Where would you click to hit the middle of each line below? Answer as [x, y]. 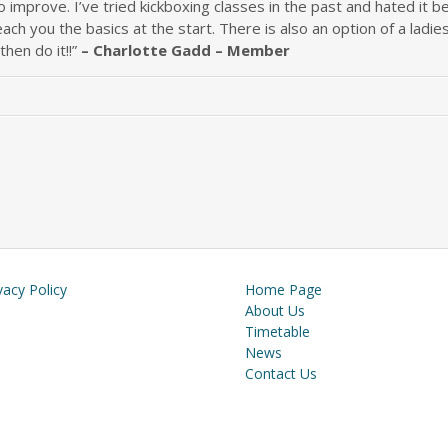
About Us [275, 310]
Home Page [283, 289]
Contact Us [281, 373]
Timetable [277, 331]
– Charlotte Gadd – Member [185, 49]
